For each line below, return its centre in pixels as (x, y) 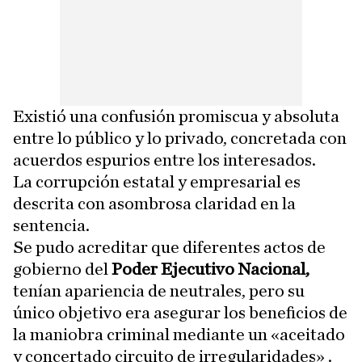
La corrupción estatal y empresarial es (157, 182)
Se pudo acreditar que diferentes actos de (169, 248)
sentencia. (51, 226)
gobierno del (62, 269)
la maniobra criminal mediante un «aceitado (179, 335)
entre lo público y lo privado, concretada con (180, 139)
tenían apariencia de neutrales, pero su (159, 291)
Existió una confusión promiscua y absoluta (176, 117)
